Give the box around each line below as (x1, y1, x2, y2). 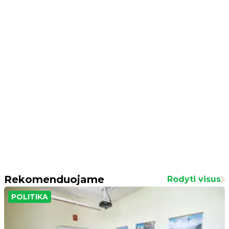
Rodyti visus (167, 174, 221, 184)
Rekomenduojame (4, 173, 104, 186)
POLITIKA (11, 192, 48, 201)
